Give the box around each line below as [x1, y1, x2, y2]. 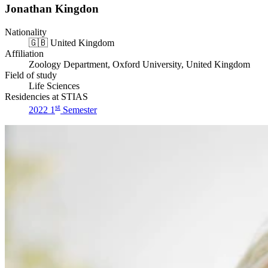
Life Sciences [29, 81, 80, 91]
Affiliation [5, 48, 44, 59]
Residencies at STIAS [5, 92, 88, 102]
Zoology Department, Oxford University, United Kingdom [29, 59, 250, 69]
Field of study [5, 70, 57, 80]
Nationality [5, 27, 47, 37]
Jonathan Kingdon [5, 2, 99, 16]
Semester [60, 105, 97, 115]
